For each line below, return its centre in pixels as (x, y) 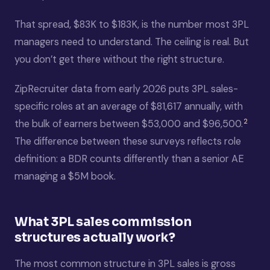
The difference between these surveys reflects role (128, 141)
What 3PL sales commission (103, 222)
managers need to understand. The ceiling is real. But (132, 42)
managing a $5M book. (65, 176)
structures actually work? (95, 237)
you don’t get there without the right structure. (119, 59)
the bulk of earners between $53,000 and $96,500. (129, 124)
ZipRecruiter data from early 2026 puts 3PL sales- (126, 89)
